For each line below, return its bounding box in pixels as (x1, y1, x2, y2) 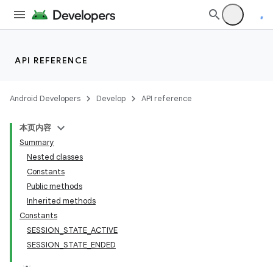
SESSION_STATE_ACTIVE (27, 225, 118, 235)
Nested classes (27, 152, 83, 162)
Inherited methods (27, 196, 96, 206)
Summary (19, 137, 54, 147)
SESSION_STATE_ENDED (27, 239, 116, 250)
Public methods (27, 181, 82, 191)
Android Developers (10, 93, 80, 104)
